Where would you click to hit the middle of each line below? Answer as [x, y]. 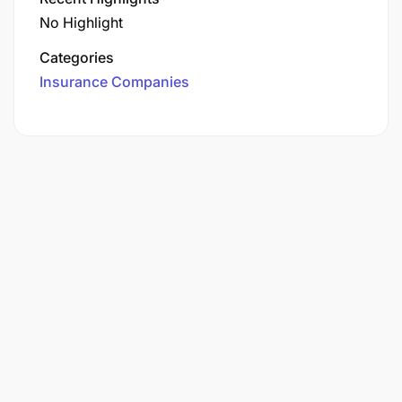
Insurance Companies [114, 81]
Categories [77, 57]
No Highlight [81, 22]
